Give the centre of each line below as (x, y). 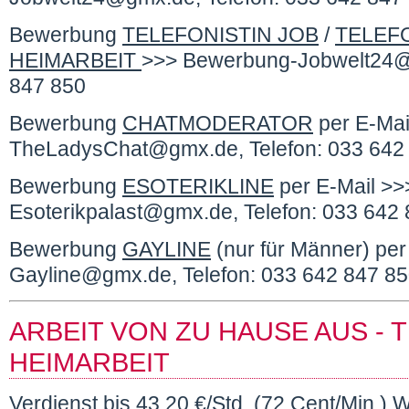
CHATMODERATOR (218, 123)
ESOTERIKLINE (198, 186)
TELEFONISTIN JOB (220, 35)
